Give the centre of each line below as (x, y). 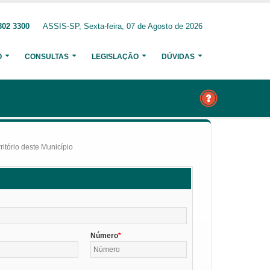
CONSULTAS (47, 57)
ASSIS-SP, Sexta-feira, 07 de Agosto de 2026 (123, 27)
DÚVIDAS (178, 57)
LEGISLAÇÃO (115, 57)
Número (105, 235)
